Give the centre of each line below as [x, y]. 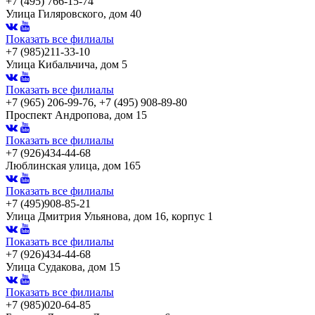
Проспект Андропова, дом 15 [76, 115]
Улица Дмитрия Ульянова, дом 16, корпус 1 [109, 216]
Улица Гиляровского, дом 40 [73, 13]
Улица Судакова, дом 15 [63, 266]
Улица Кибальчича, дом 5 [66, 64]
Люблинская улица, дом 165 [73, 165]
